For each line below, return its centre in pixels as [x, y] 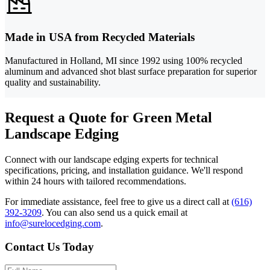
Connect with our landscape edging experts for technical [111, 159]
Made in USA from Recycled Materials [100, 37]
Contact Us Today [49, 246]
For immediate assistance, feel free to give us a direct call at [118, 201]
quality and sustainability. [53, 82]
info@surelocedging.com [53, 223]
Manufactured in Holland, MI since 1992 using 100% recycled [124, 60]
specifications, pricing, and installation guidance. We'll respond [124, 170]
